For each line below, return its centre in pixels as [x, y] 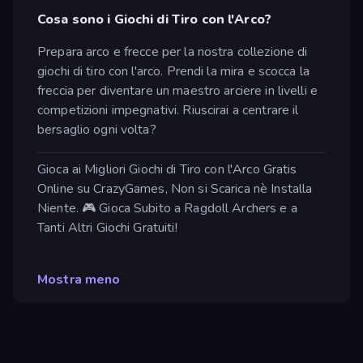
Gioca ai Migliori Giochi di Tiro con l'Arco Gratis [167, 169]
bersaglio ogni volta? [97, 129]
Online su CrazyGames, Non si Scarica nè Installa [175, 188]
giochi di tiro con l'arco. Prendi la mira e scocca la [173, 71]
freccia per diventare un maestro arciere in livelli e [177, 90]
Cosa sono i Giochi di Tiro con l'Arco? [154, 19]
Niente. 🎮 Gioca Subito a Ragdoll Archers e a [167, 208]
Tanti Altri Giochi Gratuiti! [107, 227]
